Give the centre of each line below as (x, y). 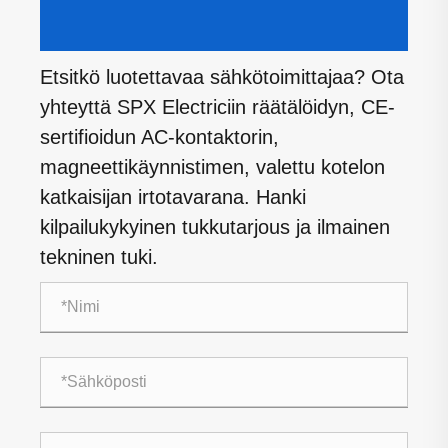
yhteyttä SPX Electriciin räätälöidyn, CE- (217, 106)
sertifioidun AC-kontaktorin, (159, 136)
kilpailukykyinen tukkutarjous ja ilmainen (215, 226)
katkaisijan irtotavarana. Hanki (173, 196)
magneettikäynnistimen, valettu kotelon (212, 166)
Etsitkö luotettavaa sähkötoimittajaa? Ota (222, 76)
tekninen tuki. (99, 256)
